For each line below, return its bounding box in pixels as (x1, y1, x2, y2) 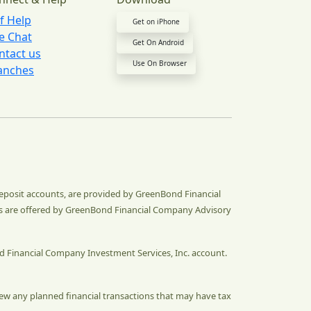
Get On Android (133, 37, 184, 47)
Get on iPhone (133, 16, 180, 26)
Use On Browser (133, 58, 187, 68)
